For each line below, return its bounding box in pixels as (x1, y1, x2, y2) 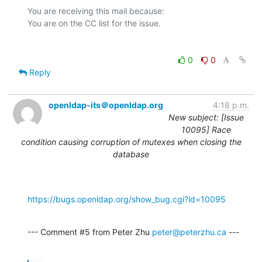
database (113, 149, 149, 159)
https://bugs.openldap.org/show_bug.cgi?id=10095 (27, 194, 226, 204)
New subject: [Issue (168, 112, 244, 122)
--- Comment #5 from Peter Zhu (27, 226, 152, 237)
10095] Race (181, 124, 231, 135)
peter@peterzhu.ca (152, 226, 226, 237)
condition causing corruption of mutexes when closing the (20, 136, 242, 147)
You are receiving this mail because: (27, 5, 164, 16)
